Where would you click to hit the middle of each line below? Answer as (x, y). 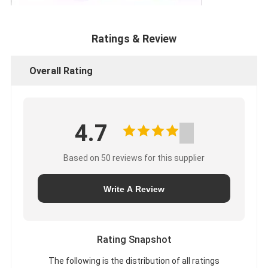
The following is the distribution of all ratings (134, 261)
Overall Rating (61, 71)
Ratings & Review (134, 38)
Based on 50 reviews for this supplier (134, 158)
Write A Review (134, 189)
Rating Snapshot (134, 239)
